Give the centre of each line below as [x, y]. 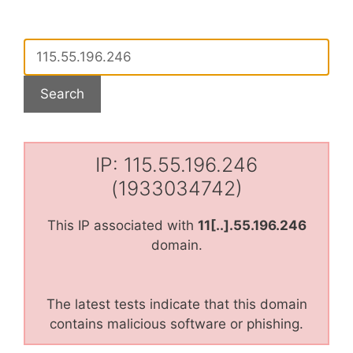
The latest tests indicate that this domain [176, 304]
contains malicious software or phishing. [176, 323]
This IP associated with [122, 225]
